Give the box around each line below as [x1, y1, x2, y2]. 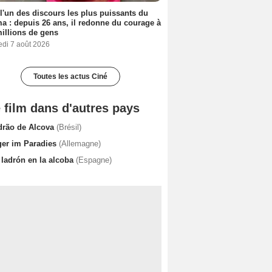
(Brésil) [56, 122, 81, 132]
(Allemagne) [59, 138, 101, 148]
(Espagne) [76, 155, 112, 165]
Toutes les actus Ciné [33, 72, 107, 81]
